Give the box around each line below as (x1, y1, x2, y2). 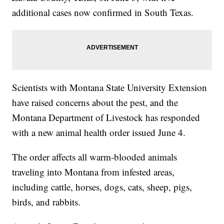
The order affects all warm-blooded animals (12, 150, 177, 163)
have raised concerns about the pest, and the (12, 96, 178, 109)
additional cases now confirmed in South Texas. (12, 6, 194, 19)
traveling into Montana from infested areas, (12, 165, 175, 178)
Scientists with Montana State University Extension (12, 81, 207, 94)
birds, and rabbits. (12, 195, 81, 208)
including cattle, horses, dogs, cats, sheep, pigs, (12, 180, 192, 193)
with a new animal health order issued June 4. (12, 126, 186, 139)
